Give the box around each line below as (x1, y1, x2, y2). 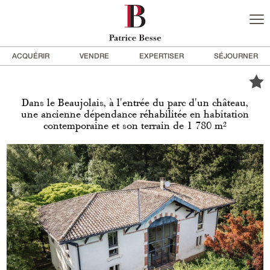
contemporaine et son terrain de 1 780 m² (43, 121, 227, 131)
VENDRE (80, 51, 109, 60)
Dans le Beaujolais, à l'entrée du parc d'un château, (22, 98, 248, 108)
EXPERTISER (139, 51, 184, 60)
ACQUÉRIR (12, 51, 49, 60)
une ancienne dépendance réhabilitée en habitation (21, 110, 249, 119)
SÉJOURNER (214, 51, 258, 60)
